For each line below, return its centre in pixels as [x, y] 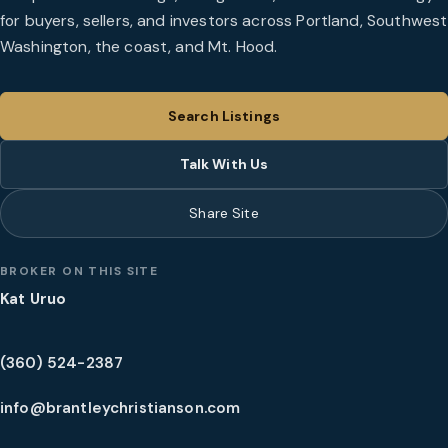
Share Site [224, 212]
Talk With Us [224, 164]
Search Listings [224, 115]
